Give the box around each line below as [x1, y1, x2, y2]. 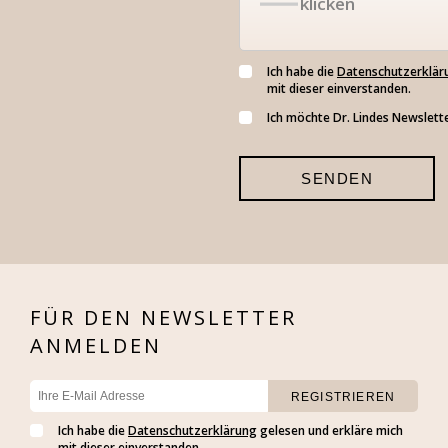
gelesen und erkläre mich [257, 422, 403, 440]
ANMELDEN [30, 332, 162, 360]
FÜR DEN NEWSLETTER [30, 304, 297, 332]
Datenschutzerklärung [128, 422, 257, 440]
